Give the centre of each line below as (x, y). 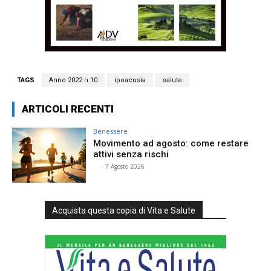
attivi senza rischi (132, 154)
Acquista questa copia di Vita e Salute (124, 211)
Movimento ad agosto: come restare (171, 143)
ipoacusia (130, 80)
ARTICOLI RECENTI (68, 109)
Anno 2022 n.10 (73, 80)
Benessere (111, 131)
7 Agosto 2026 (125, 166)
